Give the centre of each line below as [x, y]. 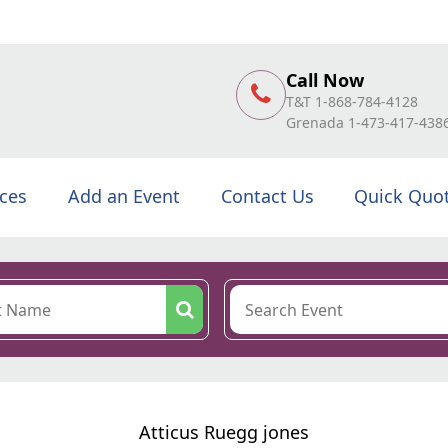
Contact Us [267, 196]
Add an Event [123, 196]
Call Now [325, 79]
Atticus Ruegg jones [224, 432]
